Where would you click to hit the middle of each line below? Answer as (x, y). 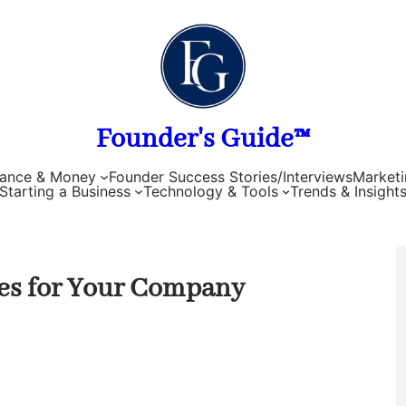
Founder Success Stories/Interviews (230, 176)
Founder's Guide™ (203, 140)
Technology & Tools (210, 191)
